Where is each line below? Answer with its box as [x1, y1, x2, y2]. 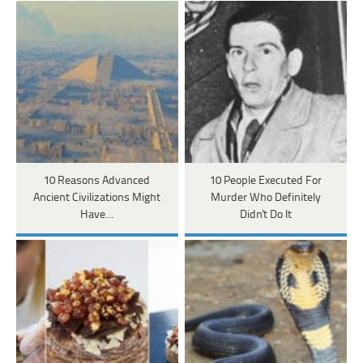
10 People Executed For [209, 175, 322, 188]
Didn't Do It [239, 209, 292, 222]
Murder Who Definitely [210, 192, 321, 205]
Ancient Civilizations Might [33, 192, 161, 205]
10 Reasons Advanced [44, 175, 151, 188]
